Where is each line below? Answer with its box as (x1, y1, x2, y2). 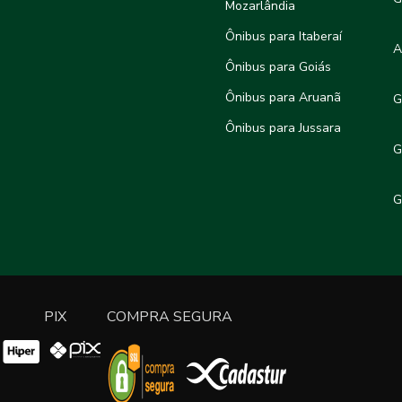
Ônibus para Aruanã (225, 89, 341, 107)
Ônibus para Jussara (225, 119, 341, 137)
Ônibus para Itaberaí (225, 28, 342, 46)
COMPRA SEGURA (107, 307, 232, 328)
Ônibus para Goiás (225, 58, 331, 76)
